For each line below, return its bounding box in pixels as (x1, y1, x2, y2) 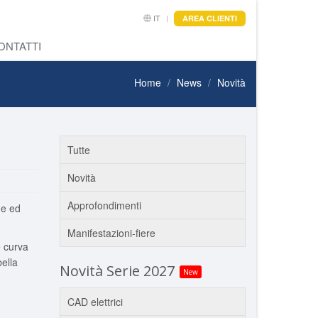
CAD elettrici (67, 295, 123, 309)
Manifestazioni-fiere (67, 226, 155, 240)
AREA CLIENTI (182, 13, 237, 23)
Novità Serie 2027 (59, 261, 178, 280)
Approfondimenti (67, 198, 141, 212)
